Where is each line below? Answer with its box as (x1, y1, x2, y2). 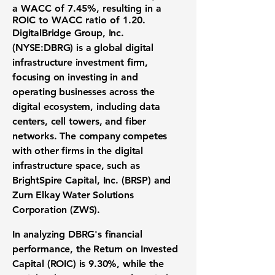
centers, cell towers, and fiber (12, 115, 147, 127)
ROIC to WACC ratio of (12, 14, 123, 26)
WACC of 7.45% (21, 2, 96, 14)
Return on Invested (93, 243, 178, 255)
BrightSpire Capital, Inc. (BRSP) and (12, 174, 171, 186)
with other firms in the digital (12, 145, 144, 157)
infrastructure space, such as (12, 160, 140, 171)
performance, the (12, 243, 94, 255)
